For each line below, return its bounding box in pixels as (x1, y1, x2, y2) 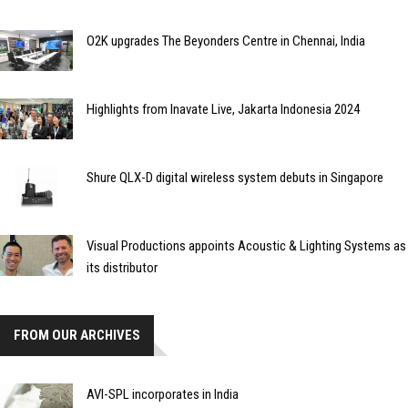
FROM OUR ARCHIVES (14, 326, 140, 343)
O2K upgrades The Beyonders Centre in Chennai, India (87, 32, 365, 49)
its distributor (87, 259, 158, 276)
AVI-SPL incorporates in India (87, 385, 239, 403)
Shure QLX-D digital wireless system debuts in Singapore (87, 168, 383, 186)
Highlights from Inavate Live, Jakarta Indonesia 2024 (87, 100, 360, 117)
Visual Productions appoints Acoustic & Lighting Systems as (87, 237, 406, 254)
